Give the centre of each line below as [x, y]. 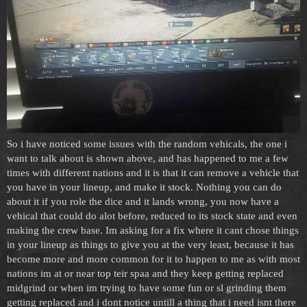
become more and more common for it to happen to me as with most [153, 259]
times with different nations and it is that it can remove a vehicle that [153, 173]
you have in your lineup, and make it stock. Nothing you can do [144, 187]
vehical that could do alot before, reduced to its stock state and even [152, 216]
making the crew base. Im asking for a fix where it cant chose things [153, 231]
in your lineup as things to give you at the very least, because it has [150, 245]
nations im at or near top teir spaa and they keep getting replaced [145, 274]
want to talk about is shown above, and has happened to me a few [148, 159]
